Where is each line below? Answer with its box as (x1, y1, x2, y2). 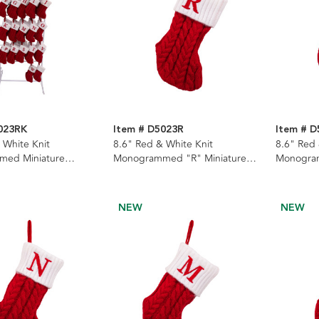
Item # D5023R (113, 121, 184, 137)
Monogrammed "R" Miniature (113, 150, 246, 166)
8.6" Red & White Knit (113, 136, 213, 152)
